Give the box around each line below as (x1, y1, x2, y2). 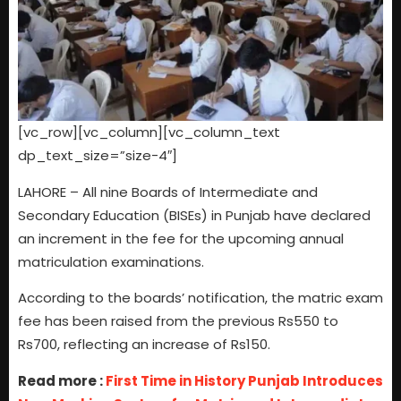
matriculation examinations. (18, 252, 204, 271)
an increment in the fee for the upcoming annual (18, 228, 344, 248)
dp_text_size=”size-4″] (18, 146, 177, 166)
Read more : (18, 371, 106, 390)
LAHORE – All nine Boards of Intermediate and (18, 182, 318, 201)
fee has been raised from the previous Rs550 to (18, 311, 338, 331)
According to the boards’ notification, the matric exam (18, 288, 383, 308)
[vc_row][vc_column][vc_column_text (18, 123, 280, 142)
